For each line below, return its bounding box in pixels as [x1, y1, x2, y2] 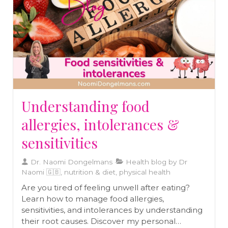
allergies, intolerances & [21, 115, 179, 134]
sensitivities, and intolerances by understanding [21, 205, 203, 215]
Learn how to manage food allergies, [21, 193, 164, 204]
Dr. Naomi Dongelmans [28, 157, 112, 166]
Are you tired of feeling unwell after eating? [21, 182, 190, 192]
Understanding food [21, 96, 150, 116]
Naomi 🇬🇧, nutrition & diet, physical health [21, 167, 170, 176]
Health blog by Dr [124, 157, 187, 166]
